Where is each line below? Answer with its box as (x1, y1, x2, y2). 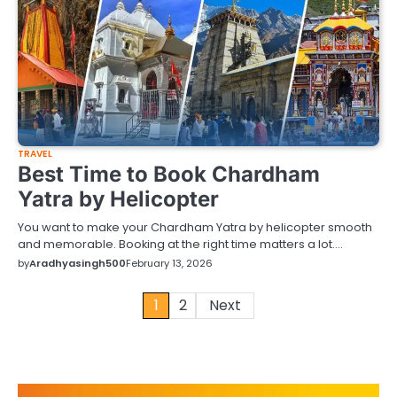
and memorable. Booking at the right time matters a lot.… (18, 235, 343, 253)
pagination (17, 326, 128, 353)
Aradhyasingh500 (29, 255, 126, 270)
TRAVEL (18, 146, 52, 160)
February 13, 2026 (126, 255, 213, 270)
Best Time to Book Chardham (18, 160, 320, 187)
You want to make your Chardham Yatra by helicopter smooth (18, 218, 372, 236)
